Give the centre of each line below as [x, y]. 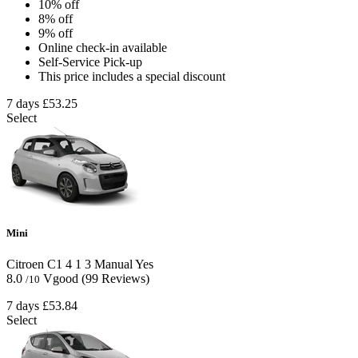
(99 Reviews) [115, 279]
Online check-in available [103, 47]
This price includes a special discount [132, 76]
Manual [112, 265]
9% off [56, 33]
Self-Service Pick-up [90, 62]
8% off [56, 18]
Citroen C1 [34, 265]
